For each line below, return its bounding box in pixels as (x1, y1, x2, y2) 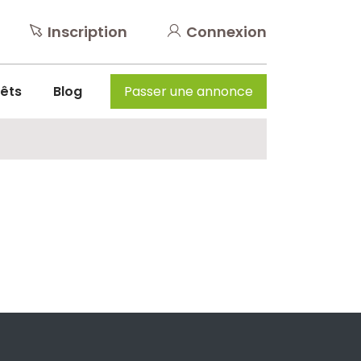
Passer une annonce (123, 82, 253, 101)
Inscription (48, 22, 127, 42)
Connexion (186, 22, 267, 42)
